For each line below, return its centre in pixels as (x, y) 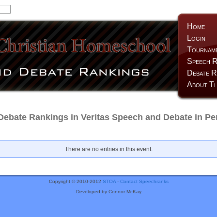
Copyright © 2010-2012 (76, 182)
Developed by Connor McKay (108, 192)
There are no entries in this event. (108, 149)
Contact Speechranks (144, 182)
